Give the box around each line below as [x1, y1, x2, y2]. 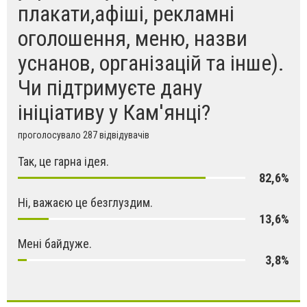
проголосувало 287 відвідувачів [18, 129, 149, 140]
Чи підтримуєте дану [18, 74, 202, 101]
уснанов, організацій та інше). [18, 49, 284, 76]
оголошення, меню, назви [18, 25, 247, 51]
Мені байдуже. [18, 236, 92, 251]
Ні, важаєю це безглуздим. [18, 195, 153, 210]
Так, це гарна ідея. [18, 153, 109, 169]
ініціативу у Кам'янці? [18, 99, 210, 125]
